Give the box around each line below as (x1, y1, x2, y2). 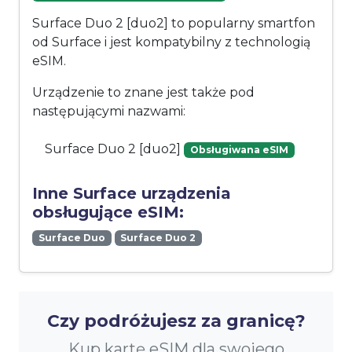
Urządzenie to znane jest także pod (32, 85, 255, 101)
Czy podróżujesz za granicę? (46, 310, 306, 332)
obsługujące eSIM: (32, 203, 184, 222)
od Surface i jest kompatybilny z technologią (32, 35, 310, 50)
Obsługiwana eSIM (189, 144, 288, 156)
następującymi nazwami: (32, 104, 185, 119)
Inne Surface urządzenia (32, 184, 231, 203)
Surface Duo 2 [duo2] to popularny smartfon (32, 16, 315, 31)
